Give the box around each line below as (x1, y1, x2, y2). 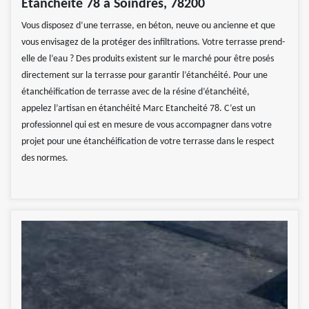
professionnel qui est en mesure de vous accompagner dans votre (21, 120, 272, 131)
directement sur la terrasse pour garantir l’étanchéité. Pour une (21, 70, 268, 81)
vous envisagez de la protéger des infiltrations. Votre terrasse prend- (21, 37, 285, 48)
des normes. (21, 153, 68, 164)
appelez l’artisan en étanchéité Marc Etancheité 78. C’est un (21, 103, 255, 114)
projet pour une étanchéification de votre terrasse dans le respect (21, 137, 275, 148)
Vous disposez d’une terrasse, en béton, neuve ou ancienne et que (21, 21, 275, 32)
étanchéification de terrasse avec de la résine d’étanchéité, (21, 87, 250, 98)
